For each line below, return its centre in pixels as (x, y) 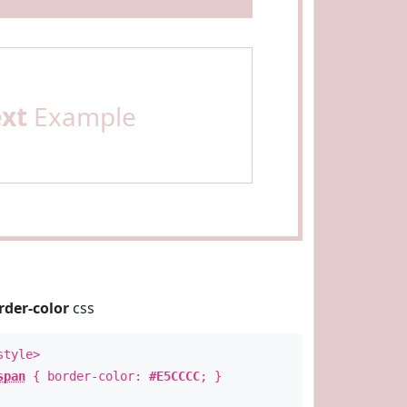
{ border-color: (87, 376)
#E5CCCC (174, 376)
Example (81, 116)
